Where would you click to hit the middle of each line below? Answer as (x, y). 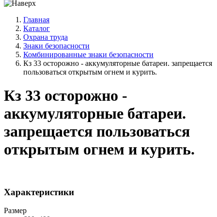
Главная (36, 20)
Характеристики (39, 192)
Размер (15, 211)
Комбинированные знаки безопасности (88, 54)
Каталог (37, 28)
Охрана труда (46, 37)
